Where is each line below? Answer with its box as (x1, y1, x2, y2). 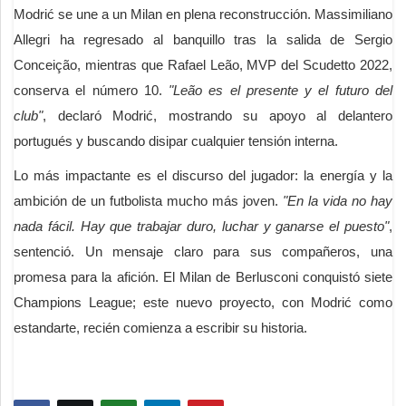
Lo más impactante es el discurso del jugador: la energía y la (14, 167, 392, 183)
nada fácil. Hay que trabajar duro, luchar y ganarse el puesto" (14, 217, 389, 234)
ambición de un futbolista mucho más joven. (14, 192, 283, 208)
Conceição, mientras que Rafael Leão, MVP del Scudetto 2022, (14, 56, 392, 72)
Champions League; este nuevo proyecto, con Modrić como (14, 294, 392, 310)
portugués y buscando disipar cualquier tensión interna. (14, 132, 338, 149)
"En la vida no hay (283, 192, 392, 208)
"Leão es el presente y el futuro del (169, 82, 393, 98)
